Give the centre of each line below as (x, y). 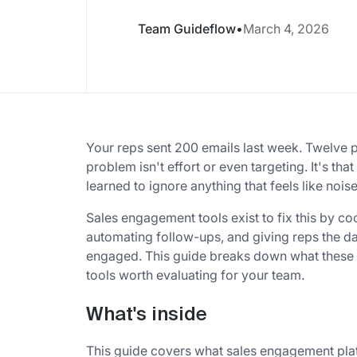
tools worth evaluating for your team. (195, 275)
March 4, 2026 (286, 28)
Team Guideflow (187, 28)
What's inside (147, 314)
